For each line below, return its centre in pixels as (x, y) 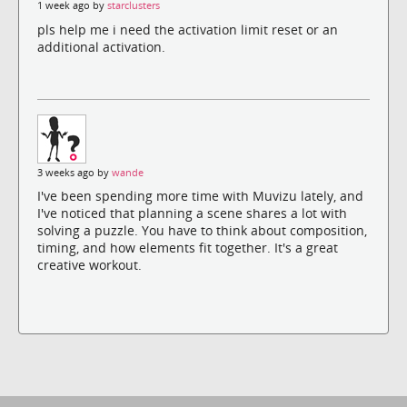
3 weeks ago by (74, 172)
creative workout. (89, 264)
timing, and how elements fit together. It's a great (188, 247)
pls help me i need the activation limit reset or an (188, 29)
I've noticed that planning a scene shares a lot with (192, 213)
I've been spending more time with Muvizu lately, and (200, 195)
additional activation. (101, 46)
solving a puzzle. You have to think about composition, (202, 230)
